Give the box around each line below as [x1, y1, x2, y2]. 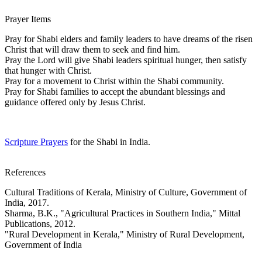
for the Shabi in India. [68, 136, 150, 147]
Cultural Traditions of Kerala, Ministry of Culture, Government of [5, 187, 247, 197]
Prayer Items [5, 13, 51, 24]
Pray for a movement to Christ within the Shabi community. [5, 75, 224, 86]
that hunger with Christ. [5, 65, 92, 75]
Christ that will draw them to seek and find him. [5, 44, 180, 54]
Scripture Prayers [5, 136, 68, 147]
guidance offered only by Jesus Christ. [5, 96, 146, 107]
